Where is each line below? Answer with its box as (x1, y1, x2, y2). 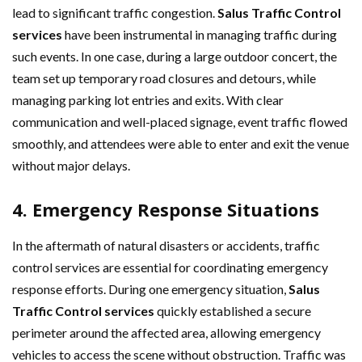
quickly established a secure (154, 302, 311, 318)
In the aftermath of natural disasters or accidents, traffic (12, 237, 320, 253)
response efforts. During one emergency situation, (12, 280, 288, 297)
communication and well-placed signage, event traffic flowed (12, 113, 347, 129)
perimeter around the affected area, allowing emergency (12, 324, 321, 340)
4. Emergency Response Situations (12, 196, 319, 221)
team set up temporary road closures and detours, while (12, 69, 316, 86)
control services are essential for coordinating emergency (12, 259, 328, 275)
